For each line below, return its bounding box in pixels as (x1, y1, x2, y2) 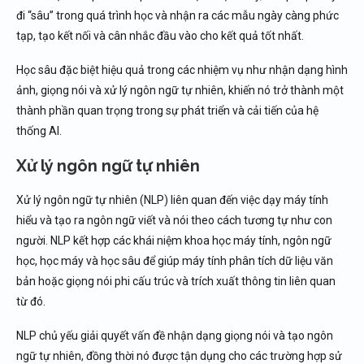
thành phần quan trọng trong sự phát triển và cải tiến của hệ (16, 104, 318, 117)
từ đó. (16, 295, 45, 308)
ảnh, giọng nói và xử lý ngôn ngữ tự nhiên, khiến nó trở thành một (16, 84, 344, 97)
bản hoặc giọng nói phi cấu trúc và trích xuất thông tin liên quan (16, 275, 336, 288)
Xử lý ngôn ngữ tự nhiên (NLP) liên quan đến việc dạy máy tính (16, 193, 328, 206)
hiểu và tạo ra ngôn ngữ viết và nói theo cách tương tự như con (16, 214, 332, 227)
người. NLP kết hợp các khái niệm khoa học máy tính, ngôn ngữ (16, 234, 331, 247)
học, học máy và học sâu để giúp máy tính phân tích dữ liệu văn (16, 254, 333, 267)
